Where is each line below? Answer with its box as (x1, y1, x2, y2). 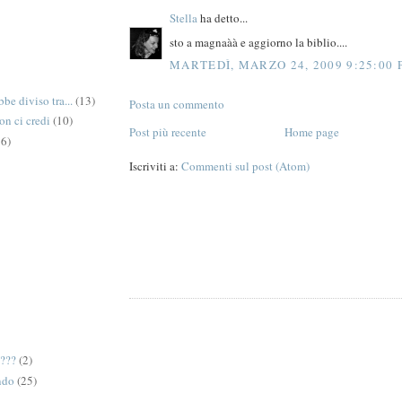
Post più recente (129, 124, 206, 141)
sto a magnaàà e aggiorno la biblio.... (170, 33, 347, 50)
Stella (170, 10, 197, 27)
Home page (284, 124, 339, 141)
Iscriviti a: (129, 158, 181, 175)
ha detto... (197, 10, 248, 27)
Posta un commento (129, 96, 224, 113)
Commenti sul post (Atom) (181, 158, 310, 175)
